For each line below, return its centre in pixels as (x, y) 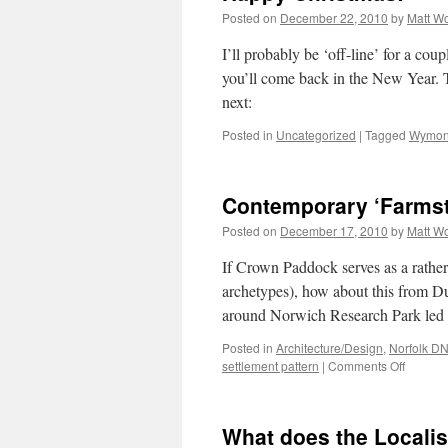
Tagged (385, 134)
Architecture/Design (329, 347)
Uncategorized (316, 134)
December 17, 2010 (334, 230)
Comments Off (366, 365)
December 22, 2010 (334, 17)
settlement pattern (270, 365)
